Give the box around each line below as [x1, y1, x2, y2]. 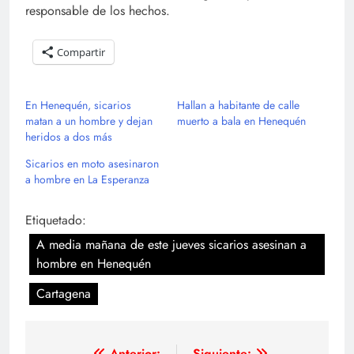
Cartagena [36, 284, 91, 303]
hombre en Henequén [36, 254, 151, 273]
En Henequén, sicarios [25, 96, 131, 113]
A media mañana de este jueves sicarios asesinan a [36, 235, 307, 254]
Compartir [57, 44, 105, 59]
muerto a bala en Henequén [177, 112, 306, 129]
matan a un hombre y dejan [25, 112, 153, 129]
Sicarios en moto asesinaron [25, 155, 159, 171]
